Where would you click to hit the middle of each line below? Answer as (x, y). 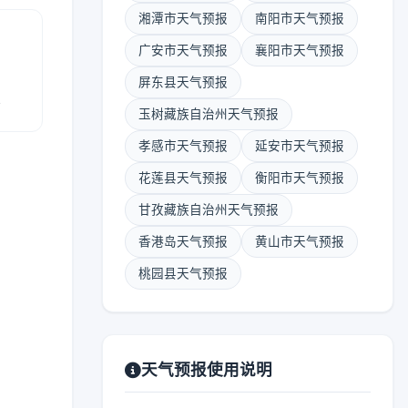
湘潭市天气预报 (183, 18)
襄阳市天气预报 (300, 50)
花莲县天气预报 (183, 178)
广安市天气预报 (183, 50)
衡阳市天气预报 (300, 178)
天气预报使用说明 (207, 369)
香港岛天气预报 (183, 241)
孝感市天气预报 (183, 146)
